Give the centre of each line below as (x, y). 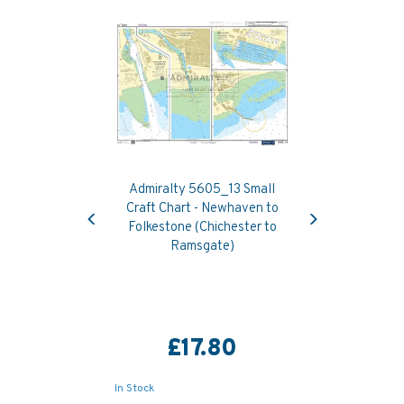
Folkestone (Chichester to (202, 227)
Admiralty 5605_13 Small (202, 189)
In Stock (134, 388)
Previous (115, 204)
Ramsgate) (202, 246)
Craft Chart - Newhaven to (202, 208)
